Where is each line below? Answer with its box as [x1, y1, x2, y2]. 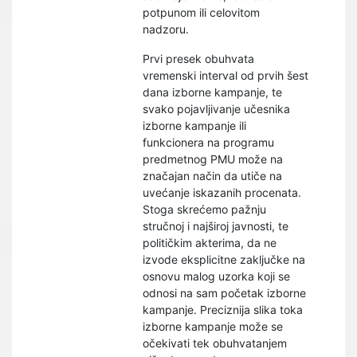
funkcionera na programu [143, 135, 275, 149]
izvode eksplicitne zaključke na [143, 253, 306, 266]
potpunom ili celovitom [143, 6, 261, 19]
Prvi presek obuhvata [143, 52, 255, 65]
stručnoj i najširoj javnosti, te [143, 219, 289, 233]
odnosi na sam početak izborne [143, 286, 307, 300]
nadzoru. [143, 22, 190, 36]
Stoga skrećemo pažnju [143, 202, 267, 216]
